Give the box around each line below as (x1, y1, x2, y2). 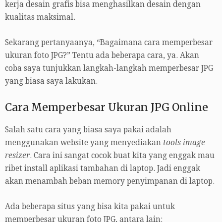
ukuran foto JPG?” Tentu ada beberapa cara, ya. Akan (5, 51, 199, 60)
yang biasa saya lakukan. (5, 77, 98, 86)
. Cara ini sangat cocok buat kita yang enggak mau (30, 151, 215, 160)
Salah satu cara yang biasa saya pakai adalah (5, 125, 171, 134)
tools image (163, 138, 205, 147)
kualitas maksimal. (5, 13, 75, 22)
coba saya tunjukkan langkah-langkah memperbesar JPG (5, 64, 213, 73)
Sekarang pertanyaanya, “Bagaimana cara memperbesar (5, 38, 213, 48)
